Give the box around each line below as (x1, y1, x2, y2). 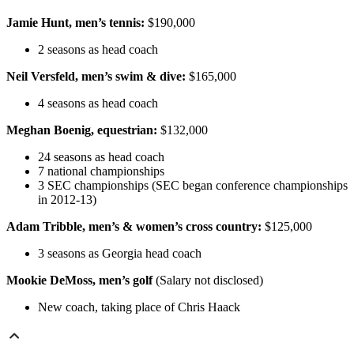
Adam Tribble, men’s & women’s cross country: (6, 219, 262, 233)
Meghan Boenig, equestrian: (6, 122, 157, 137)
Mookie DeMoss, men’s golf (6, 273, 156, 287)
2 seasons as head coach (38, 42, 158, 56)
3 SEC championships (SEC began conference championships (38, 178, 348, 192)
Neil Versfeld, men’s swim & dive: (6, 69, 186, 83)
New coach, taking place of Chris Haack (38, 299, 240, 314)
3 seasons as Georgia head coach (38, 246, 201, 260)
